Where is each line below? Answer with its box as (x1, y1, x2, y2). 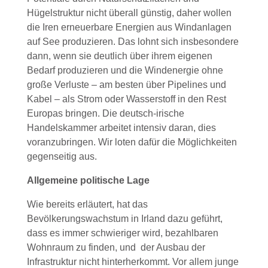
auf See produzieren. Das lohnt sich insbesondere (26, 36, 239, 47)
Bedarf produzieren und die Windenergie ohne (26, 65, 223, 76)
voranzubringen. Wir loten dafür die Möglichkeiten (26, 137, 237, 148)
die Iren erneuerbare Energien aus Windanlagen (26, 22, 232, 33)
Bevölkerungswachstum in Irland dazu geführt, (26, 214, 223, 224)
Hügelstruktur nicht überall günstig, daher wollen (26, 8, 232, 19)
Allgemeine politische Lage (26, 175, 150, 186)
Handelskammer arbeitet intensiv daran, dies (26, 123, 216, 133)
